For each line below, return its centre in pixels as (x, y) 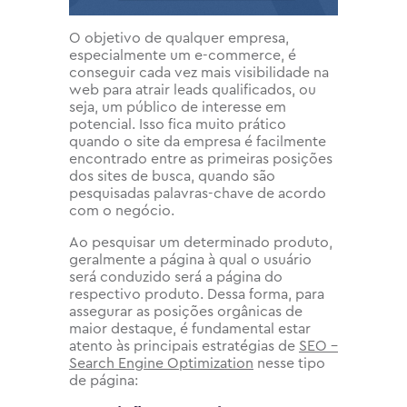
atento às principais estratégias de (184, 346)
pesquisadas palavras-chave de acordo (198, 193)
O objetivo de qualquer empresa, (179, 38)
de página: (104, 380)
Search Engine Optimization (161, 363)
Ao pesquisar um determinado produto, (201, 242)
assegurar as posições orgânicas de (186, 311)
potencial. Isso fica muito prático (178, 124)
